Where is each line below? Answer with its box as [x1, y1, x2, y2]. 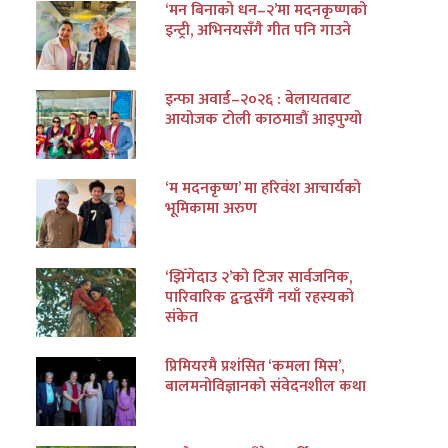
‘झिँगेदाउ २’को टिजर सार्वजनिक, [165, 263, 353, 291]
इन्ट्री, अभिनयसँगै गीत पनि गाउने [165, 17, 352, 44]
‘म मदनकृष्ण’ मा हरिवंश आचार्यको [165, 174, 362, 202]
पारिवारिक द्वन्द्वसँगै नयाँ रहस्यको [165, 283, 355, 311]
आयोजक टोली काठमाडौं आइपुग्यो [165, 105, 363, 133]
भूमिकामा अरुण [165, 194, 258, 222]
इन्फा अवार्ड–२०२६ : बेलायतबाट [165, 85, 352, 113]
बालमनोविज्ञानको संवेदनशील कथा [165, 372, 367, 400]
